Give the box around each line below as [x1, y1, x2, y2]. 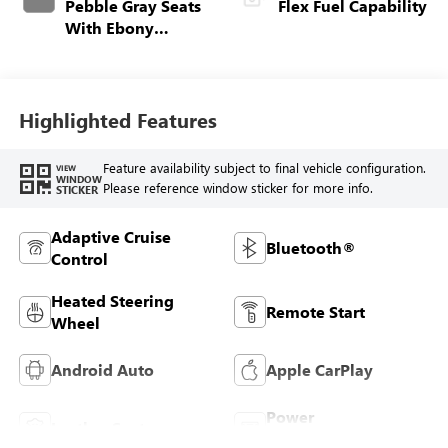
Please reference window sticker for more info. [102, 179, 373, 197]
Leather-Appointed [64, 127, 208, 149]
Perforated [64, 105, 146, 127]
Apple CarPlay [266, 359, 373, 381]
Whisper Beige [64, 61, 175, 83]
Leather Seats [50, 417, 152, 439]
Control [50, 248, 108, 270]
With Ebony [64, 17, 154, 39]
